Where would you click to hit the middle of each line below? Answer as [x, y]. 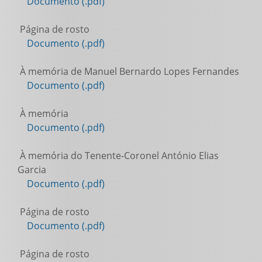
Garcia [32, 170]
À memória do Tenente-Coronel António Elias [118, 156]
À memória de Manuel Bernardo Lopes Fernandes [128, 71]
